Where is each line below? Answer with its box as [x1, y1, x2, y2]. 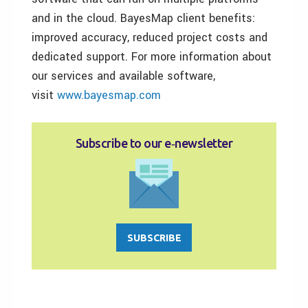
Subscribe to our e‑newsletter [75, 136, 233, 151]
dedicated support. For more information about [32, 49, 272, 65]
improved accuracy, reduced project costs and [32, 30, 267, 46]
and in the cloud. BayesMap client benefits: [32, 10, 255, 27]
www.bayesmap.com [57, 87, 161, 104]
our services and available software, [32, 68, 215, 85]
